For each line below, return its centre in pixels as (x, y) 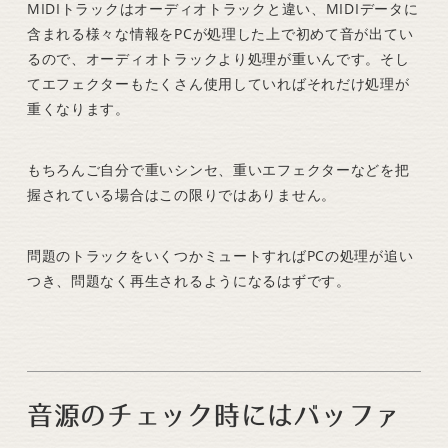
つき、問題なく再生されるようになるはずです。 (188, 281)
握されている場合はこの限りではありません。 (181, 195)
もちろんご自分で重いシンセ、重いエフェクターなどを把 (218, 170)
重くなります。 (78, 109)
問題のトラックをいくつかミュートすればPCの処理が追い (220, 256)
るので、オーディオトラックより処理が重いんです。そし (218, 59)
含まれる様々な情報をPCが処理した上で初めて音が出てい (220, 34)
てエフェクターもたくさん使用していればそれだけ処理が (218, 84)
